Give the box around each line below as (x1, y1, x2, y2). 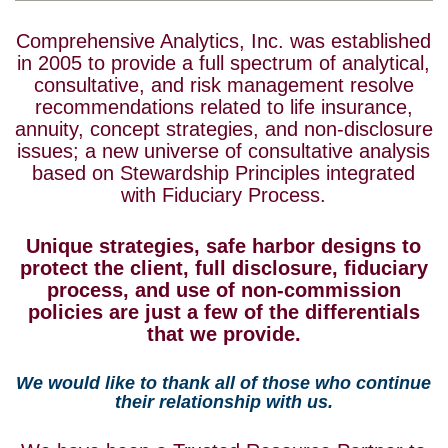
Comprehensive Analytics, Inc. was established (16, 29, 432, 52)
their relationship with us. (115, 391, 333, 412)
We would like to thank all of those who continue (16, 372, 432, 393)
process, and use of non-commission (47, 278, 401, 301)
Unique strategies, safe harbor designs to (26, 234, 422, 257)
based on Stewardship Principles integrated (32, 161, 416, 184)
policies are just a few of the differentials (28, 300, 420, 323)
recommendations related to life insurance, (35, 95, 413, 118)
